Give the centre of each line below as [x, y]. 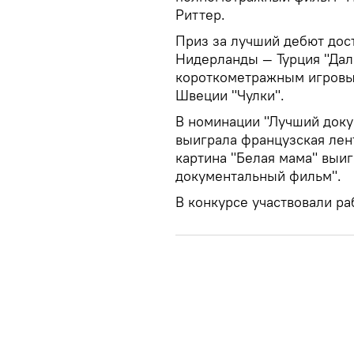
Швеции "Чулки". [230, 95]
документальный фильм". [258, 176]
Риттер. [200, 15]
